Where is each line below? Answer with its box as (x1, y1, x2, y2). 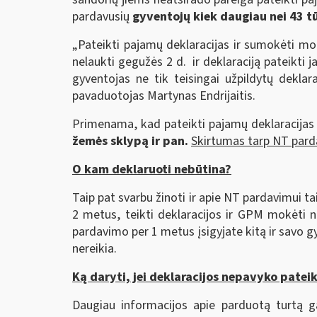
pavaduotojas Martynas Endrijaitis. (72, 87, 255, 105)
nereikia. (72, 240, 117, 258)
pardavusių (72, 8, 132, 26)
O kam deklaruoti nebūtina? (72, 161, 231, 179)
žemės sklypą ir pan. (72, 132, 191, 151)
